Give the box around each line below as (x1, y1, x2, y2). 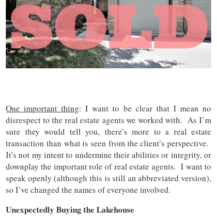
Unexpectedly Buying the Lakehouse (6, 203, 134, 216)
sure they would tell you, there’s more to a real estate (6, 126, 211, 138)
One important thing (6, 103, 79, 114)
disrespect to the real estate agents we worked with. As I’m (6, 114, 211, 126)
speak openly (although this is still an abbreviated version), (6, 172, 211, 184)
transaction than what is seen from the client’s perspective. (6, 138, 211, 149)
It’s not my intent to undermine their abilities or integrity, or (6, 149, 211, 161)
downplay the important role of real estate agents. (6, 161, 176, 172)
